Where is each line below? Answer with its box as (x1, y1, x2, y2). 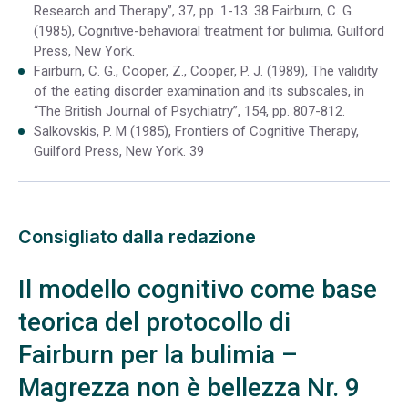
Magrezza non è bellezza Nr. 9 (18, 372, 360, 403)
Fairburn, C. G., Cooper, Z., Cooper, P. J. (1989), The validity (34, 62, 378, 79)
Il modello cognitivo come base (18, 274, 377, 305)
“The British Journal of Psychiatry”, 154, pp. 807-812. (34, 102, 345, 119)
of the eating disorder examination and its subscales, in (34, 82, 364, 99)
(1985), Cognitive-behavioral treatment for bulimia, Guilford (34, 22, 384, 39)
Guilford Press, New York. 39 (34, 142, 204, 159)
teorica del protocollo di (18, 307, 291, 338)
